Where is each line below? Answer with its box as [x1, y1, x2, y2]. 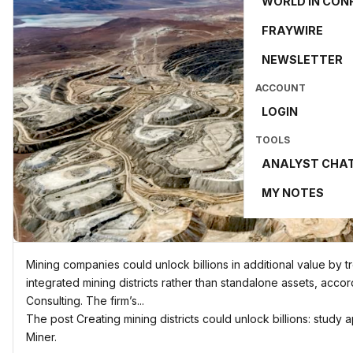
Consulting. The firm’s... [26, 293, 144, 307]
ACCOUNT [255, 82, 306, 94]
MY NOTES [262, 186, 324, 199]
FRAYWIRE [262, 24, 323, 37]
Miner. [26, 329, 57, 344]
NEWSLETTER [262, 53, 343, 66]
